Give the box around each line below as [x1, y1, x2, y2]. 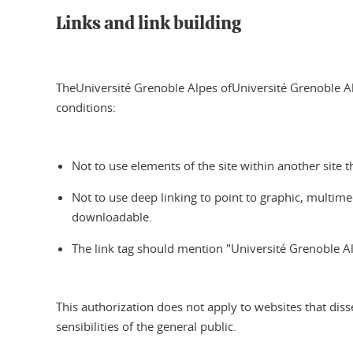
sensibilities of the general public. [56, 318, 236, 334]
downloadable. [72, 209, 152, 225]
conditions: [56, 99, 116, 115]
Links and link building [56, 15, 241, 33]
